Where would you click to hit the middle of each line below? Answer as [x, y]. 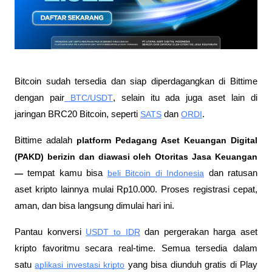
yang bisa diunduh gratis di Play [191, 264]
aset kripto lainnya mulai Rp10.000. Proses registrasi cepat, [136, 189]
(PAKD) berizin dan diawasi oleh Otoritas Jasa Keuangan [136, 156]
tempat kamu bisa [63, 173]
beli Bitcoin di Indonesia [156, 173]
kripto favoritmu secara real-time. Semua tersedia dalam [136, 248]
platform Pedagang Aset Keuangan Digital [165, 140]
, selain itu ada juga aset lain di [185, 97]
